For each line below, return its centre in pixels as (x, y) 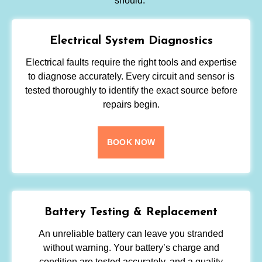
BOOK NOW (131, 142)
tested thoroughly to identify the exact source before (131, 91)
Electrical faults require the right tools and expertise (131, 63)
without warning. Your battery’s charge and (131, 248)
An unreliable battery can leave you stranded (131, 234)
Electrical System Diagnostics (131, 41)
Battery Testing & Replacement (131, 213)
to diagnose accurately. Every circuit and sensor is (131, 77)
